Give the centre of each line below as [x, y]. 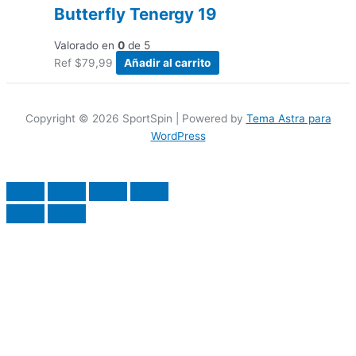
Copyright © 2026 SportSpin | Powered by [135, 119]
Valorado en [86, 45]
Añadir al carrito [168, 62]
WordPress [178, 136]
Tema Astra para [288, 119]
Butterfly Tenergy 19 [135, 14]
